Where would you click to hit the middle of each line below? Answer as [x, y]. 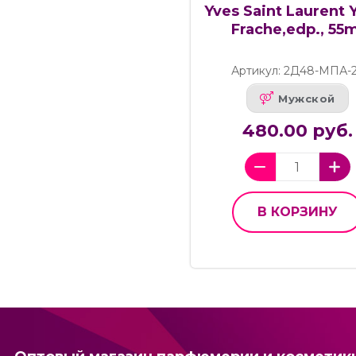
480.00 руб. [297, 131]
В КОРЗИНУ [297, 212]
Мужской [307, 98]
